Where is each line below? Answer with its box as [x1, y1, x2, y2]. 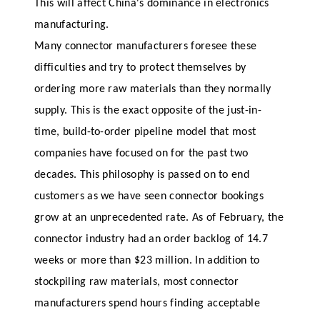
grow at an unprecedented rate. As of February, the [34, 212, 284, 224]
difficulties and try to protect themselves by [34, 62, 246, 74]
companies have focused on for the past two [34, 148, 249, 160]
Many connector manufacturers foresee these [34, 41, 257, 53]
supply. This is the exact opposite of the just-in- [34, 105, 262, 117]
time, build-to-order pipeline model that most [34, 126, 256, 139]
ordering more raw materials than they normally [34, 84, 271, 96]
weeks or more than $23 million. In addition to [34, 255, 260, 267]
